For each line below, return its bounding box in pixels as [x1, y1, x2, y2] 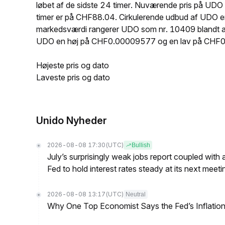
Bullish [132, 142, 150, 149]
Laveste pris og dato [36, 72, 110, 82]
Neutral [126, 191, 146, 198]
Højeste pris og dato [36, 60, 109, 70]
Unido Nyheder [36, 115, 107, 127]
